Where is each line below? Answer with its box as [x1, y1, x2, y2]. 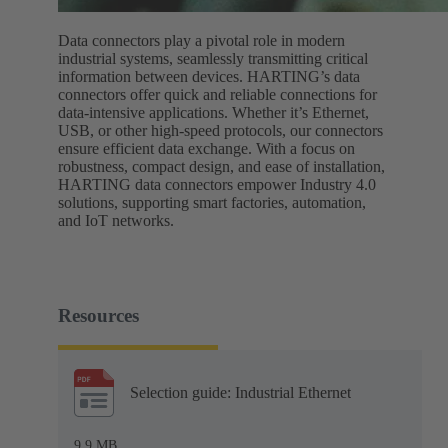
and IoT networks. [58, 212, 174, 230]
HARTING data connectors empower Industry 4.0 [58, 176, 376, 194]
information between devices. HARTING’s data [58, 68, 360, 86]
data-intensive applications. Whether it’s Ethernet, [58, 104, 369, 122]
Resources [58, 304, 139, 326]
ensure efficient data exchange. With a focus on [58, 140, 355, 158]
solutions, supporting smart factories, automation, [58, 194, 366, 212]
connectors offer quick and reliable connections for [58, 86, 377, 104]
